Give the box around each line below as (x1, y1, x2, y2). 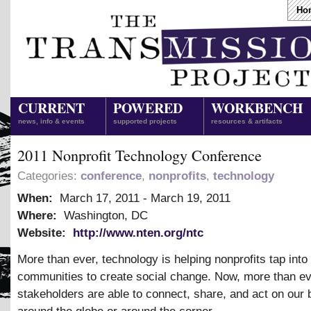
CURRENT (18, 98, 85, 118)
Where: (17, 209, 60, 222)
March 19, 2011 (151, 192, 230, 205)
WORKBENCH (211, 98, 303, 118)
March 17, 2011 (60, 192, 140, 205)
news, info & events (18, 117, 85, 125)
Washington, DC (60, 209, 148, 222)
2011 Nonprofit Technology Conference (17, 144, 262, 165)
